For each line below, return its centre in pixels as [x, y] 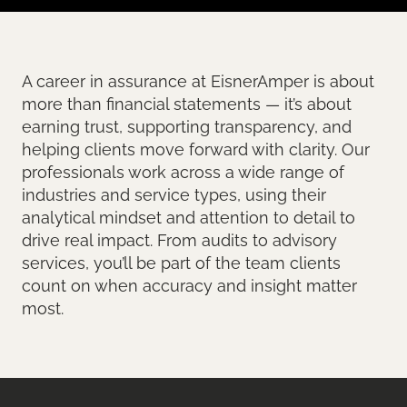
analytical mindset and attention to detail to [189, 218]
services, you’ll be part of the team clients [181, 263]
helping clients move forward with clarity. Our [196, 149]
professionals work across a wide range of [183, 172]
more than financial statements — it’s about [187, 104]
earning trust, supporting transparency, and [187, 127]
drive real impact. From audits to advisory [179, 240]
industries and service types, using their [174, 195]
